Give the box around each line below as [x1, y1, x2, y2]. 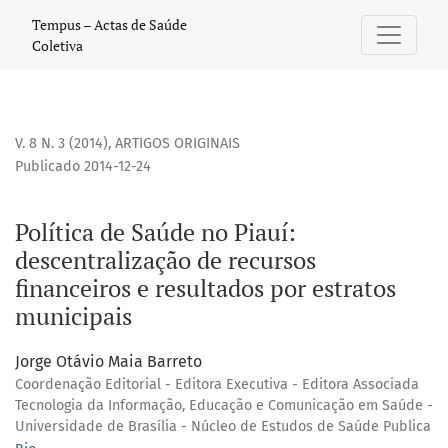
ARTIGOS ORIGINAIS [115, 135, 240, 153]
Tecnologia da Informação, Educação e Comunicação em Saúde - [15, 397, 433, 415]
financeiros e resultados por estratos [15, 272, 396, 305]
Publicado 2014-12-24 [15, 158, 151, 176]
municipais [15, 300, 132, 333]
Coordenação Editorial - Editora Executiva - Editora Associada [15, 376, 419, 394]
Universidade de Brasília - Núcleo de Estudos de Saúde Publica [15, 418, 431, 436]
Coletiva [32, 36, 83, 55]
